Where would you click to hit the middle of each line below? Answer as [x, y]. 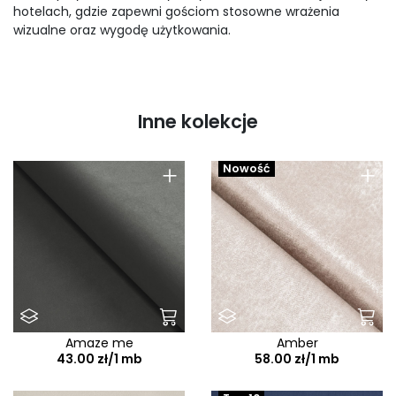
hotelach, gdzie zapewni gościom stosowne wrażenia [176, 12]
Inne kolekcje [198, 122]
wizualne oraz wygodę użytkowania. [122, 30]
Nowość [247, 169]
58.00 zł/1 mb [297, 359]
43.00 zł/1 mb [99, 359]
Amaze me [99, 343]
